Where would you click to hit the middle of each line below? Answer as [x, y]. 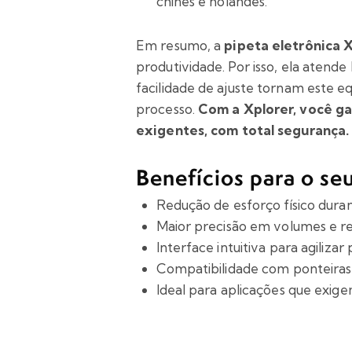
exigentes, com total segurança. [243, 130]
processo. [167, 109]
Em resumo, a [180, 46]
